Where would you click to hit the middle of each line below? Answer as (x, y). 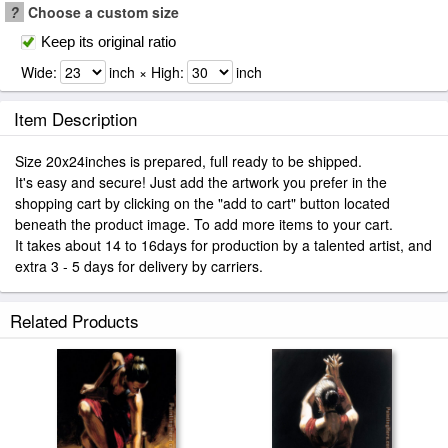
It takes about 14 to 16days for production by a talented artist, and (223, 245)
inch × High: (146, 72)
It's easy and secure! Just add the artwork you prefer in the (201, 182)
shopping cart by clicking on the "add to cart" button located (202, 203)
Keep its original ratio (108, 41)
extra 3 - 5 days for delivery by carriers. (139, 266)
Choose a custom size (101, 12)
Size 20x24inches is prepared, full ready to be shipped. (188, 161)
